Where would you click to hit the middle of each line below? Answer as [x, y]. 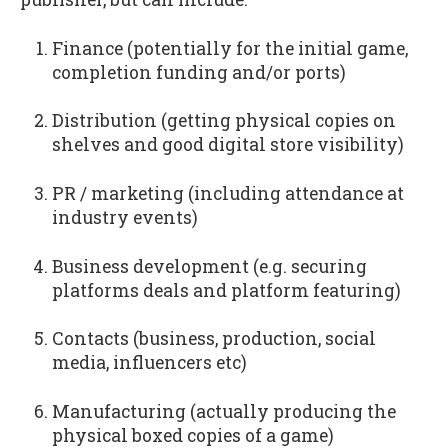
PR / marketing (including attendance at [227, 193]
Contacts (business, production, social [213, 339]
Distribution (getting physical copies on [223, 121]
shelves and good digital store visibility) [227, 145]
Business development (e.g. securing [209, 266]
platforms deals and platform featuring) [226, 290]
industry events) [124, 217]
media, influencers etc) [149, 363]
